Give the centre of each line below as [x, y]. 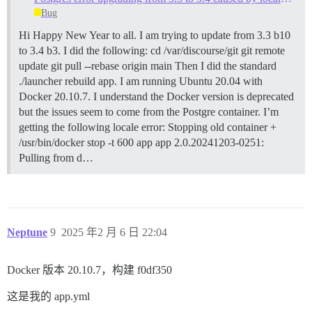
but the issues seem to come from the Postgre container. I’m [149, 111]
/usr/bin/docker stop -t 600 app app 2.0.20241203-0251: [141, 142]
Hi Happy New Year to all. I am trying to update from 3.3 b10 [155, 35]
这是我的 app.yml [48, 296]
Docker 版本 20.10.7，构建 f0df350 [89, 270]
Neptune [27, 232]
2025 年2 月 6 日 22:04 [114, 232]
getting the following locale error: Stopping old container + [148, 127]
